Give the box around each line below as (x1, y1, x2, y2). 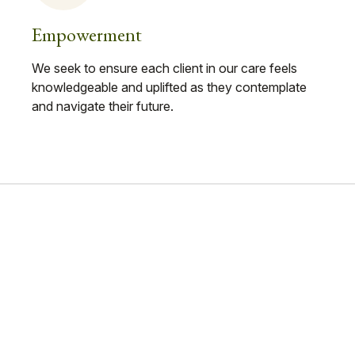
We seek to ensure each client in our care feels (32, 59, 297, 76)
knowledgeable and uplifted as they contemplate (32, 78, 307, 95)
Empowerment (32, 21, 142, 47)
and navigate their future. (32, 97, 174, 114)
